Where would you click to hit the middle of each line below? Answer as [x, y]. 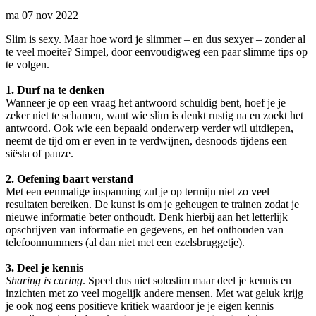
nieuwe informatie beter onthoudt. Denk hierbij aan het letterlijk [147, 217]
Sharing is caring [44, 281]
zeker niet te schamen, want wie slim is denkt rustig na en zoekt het [154, 116]
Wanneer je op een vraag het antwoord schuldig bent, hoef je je [146, 103]
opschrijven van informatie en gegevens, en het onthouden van [145, 230]
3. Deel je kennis [44, 268]
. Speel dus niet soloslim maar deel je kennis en [187, 281]
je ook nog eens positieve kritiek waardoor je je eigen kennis [140, 306]
